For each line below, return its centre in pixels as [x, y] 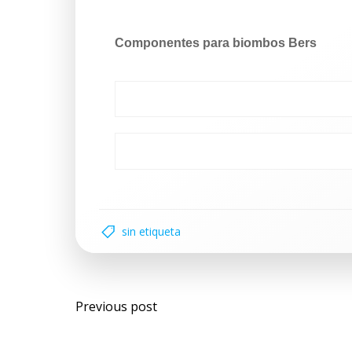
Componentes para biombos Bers [216, 42]
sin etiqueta [151, 232]
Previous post [116, 307]
